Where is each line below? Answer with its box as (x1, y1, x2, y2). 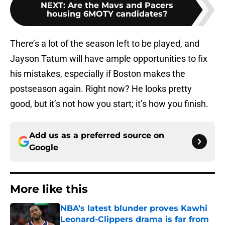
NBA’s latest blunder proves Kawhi (60, 203, 207, 213)
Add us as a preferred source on (29, 131, 164, 141)
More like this (10, 182, 88, 196)
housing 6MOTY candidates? (47, 9, 167, 19)
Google (29, 143, 58, 153)
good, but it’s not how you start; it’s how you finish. (10, 98, 208, 109)
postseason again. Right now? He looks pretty (10, 83, 192, 94)
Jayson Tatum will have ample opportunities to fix (10, 53, 207, 64)
